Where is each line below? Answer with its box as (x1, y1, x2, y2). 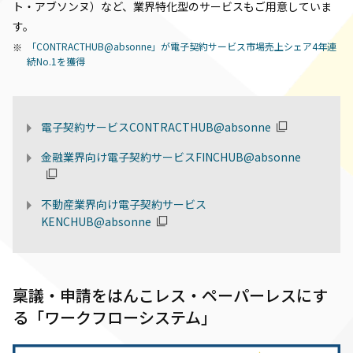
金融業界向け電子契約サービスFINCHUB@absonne (41, 149, 301, 165)
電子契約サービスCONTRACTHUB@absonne (41, 119, 271, 136)
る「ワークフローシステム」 (13, 306, 217, 329)
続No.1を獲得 (27, 54, 85, 69)
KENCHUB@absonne (41, 214, 151, 230)
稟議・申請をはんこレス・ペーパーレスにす (13, 284, 328, 307)
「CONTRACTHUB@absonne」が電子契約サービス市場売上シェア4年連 (27, 39, 336, 54)
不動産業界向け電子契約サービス (41, 196, 206, 213)
